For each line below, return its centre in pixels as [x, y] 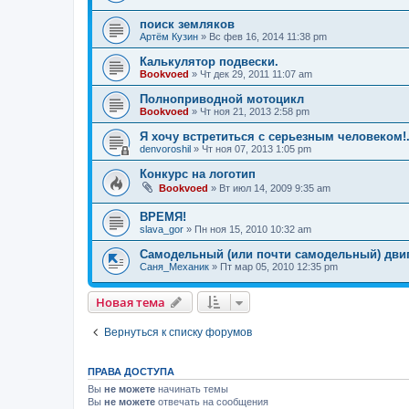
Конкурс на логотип [198, 174]
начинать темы [192, 389]
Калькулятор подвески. [209, 62]
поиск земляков [187, 25]
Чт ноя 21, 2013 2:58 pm [255, 112]
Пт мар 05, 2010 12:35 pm [279, 266]
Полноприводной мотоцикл [222, 100]
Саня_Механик [174, 266]
